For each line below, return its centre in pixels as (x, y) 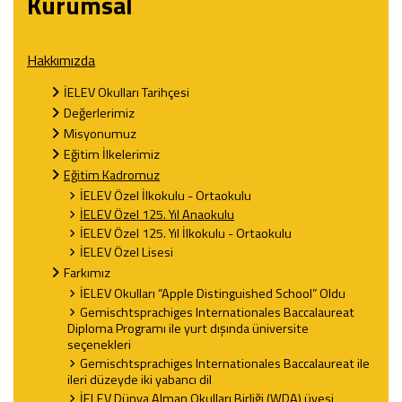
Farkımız (87, 273)
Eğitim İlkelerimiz (112, 154)
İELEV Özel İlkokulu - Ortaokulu (166, 196)
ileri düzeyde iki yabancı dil (140, 380)
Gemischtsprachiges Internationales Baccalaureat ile (225, 363)
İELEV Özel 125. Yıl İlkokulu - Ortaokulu (186, 233)
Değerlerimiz (99, 113)
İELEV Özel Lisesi (127, 252)
